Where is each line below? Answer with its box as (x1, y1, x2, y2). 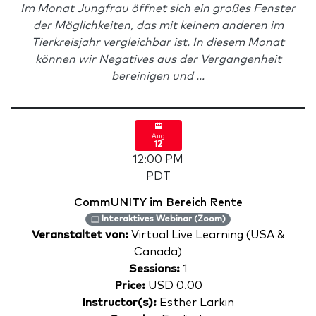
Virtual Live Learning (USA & (130, 229, 285, 241)
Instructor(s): (82, 297, 157, 308)
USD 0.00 (145, 280, 202, 291)
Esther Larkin (157, 297, 234, 308)
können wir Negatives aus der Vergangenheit (35, 54, 281, 65)
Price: (114, 280, 145, 291)
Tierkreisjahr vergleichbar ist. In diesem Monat (32, 37, 284, 48)
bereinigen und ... (111, 71, 205, 82)
